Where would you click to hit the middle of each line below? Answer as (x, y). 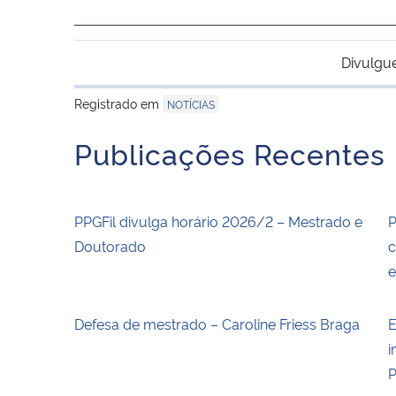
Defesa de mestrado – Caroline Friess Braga (217, 323)
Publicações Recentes (230, 152)
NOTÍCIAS (191, 103)
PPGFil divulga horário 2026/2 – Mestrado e (218, 221)
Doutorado (110, 245)
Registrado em (118, 103)
